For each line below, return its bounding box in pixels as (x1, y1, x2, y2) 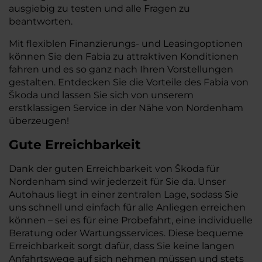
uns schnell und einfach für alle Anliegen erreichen (9, 202, 246, 213)
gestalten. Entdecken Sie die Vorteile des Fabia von (9, 77, 249, 88)
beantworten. (9, 16, 73, 27)
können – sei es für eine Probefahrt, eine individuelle (9, 215, 253, 226)
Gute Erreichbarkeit (9, 137, 144, 153)
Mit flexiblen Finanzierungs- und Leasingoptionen (9, 38, 243, 49)
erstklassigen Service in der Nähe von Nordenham (9, 102, 243, 113)
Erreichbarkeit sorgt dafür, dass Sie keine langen (9, 240, 235, 251)
